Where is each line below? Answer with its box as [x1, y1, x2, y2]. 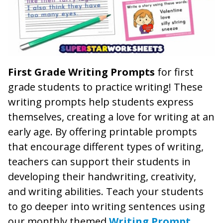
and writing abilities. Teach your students [8, 184, 204, 198]
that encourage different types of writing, [8, 139, 204, 153]
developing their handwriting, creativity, [8, 169, 196, 183]
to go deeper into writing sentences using [8, 199, 205, 213]
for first [155, 65, 194, 79]
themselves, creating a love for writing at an [8, 110, 215, 123]
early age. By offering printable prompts [8, 124, 197, 138]
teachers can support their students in [8, 154, 191, 168]
